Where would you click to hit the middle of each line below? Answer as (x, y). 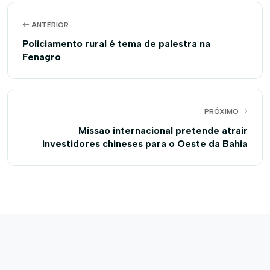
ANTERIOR (49, 25)
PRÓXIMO (222, 111)
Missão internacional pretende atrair (163, 130)
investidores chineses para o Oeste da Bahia (145, 144)
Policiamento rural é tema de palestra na (116, 44)
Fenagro (42, 57)
